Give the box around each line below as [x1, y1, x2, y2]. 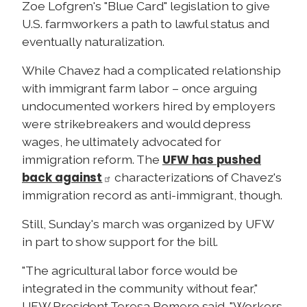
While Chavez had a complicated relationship [22, 63, 281, 78]
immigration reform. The [22, 152, 162, 167]
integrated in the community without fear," [22, 280, 258, 295]
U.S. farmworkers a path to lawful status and [22, 16, 269, 32]
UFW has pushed [162, 151, 261, 169]
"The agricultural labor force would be [22, 262, 238, 278]
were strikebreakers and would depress [22, 116, 251, 132]
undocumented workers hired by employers [22, 99, 275, 114]
